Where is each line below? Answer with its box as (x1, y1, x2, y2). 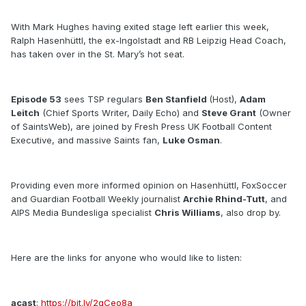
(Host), (209, 94, 240, 105)
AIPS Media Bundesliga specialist (11, 207, 154, 219)
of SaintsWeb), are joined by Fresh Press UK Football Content (11, 121, 272, 133)
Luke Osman (163, 135, 220, 146)
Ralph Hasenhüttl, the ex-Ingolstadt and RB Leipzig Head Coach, (11, 35, 286, 46)
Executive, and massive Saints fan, (11, 135, 163, 146)
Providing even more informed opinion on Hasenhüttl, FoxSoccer (11, 180, 287, 191)
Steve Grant (201, 107, 256, 119)
